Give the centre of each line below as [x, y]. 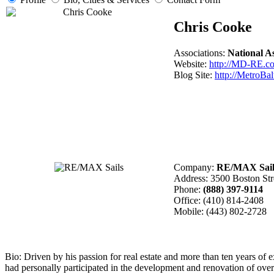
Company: [194, 167]
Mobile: [189, 211]
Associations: [201, 53]
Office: [187, 200]
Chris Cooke [213, 27]
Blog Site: [193, 75]
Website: [190, 64]
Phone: [187, 189]
